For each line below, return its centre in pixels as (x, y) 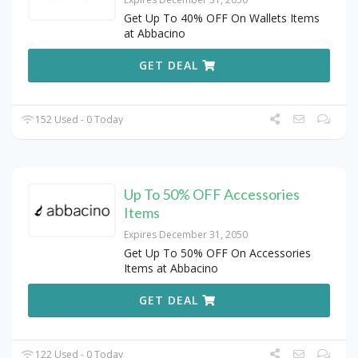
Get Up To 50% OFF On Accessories (217, 253)
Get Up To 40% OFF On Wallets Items (222, 18)
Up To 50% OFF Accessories (212, 194)
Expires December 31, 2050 (186, 234)
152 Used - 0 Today (78, 119)
